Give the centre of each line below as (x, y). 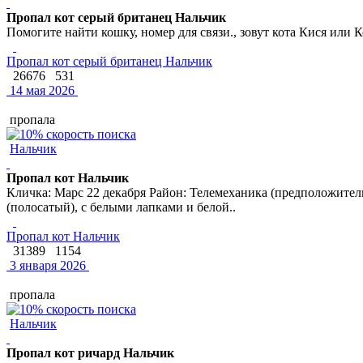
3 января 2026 (46, 265)
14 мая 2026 (41, 90)
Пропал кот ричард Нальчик (90, 352)
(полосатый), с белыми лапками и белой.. (121, 207)
